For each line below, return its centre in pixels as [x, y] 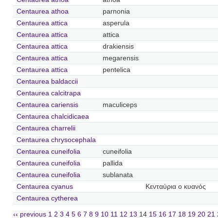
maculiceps [120, 105]
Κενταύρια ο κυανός [175, 186]
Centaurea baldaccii [47, 81]
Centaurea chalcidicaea [53, 116]
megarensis [120, 58]
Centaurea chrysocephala [56, 140]
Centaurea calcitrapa [48, 93]
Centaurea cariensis [47, 105]
